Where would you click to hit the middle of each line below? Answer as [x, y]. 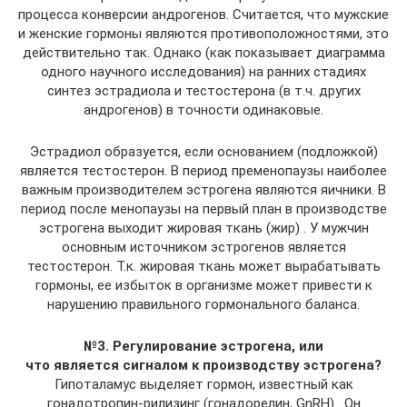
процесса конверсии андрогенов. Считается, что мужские [203, 15]
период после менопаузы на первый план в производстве [203, 209]
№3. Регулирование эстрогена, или [203, 346]
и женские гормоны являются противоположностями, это [203, 34]
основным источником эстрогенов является [203, 247]
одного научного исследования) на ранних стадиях [203, 72]
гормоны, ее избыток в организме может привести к [203, 285]
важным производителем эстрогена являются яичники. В [203, 190]
